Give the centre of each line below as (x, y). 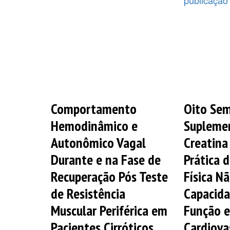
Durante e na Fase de (106, 159)
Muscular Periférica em (109, 210)
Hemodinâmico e (94, 125)
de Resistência (88, 193)
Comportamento (94, 108)
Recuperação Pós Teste (109, 176)
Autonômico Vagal (98, 142)
